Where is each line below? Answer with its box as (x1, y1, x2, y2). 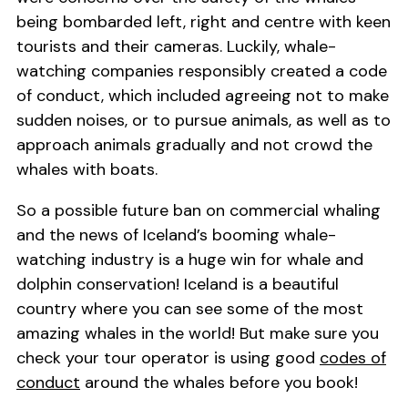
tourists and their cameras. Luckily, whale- (16, 36, 336, 58)
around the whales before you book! (80, 372, 358, 394)
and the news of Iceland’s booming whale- (16, 224, 336, 247)
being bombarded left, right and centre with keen (16, 11, 391, 34)
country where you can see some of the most (16, 298, 363, 321)
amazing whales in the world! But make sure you (16, 322, 379, 345)
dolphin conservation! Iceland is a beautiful (16, 273, 339, 296)
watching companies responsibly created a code (16, 60, 387, 83)
